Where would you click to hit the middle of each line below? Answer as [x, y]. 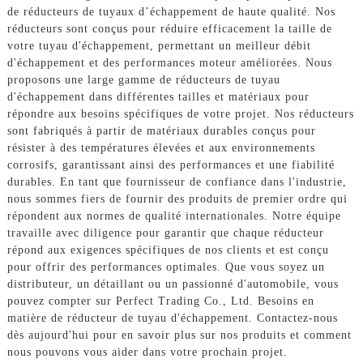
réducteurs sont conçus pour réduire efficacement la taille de [169, 28]
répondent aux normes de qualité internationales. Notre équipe [174, 216]
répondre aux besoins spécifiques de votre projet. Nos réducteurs [180, 113]
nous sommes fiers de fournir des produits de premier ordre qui [177, 199]
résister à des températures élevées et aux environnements [161, 147]
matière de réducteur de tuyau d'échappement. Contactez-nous [172, 318]
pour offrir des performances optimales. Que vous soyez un [166, 267]
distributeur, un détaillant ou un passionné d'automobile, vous [173, 284]
